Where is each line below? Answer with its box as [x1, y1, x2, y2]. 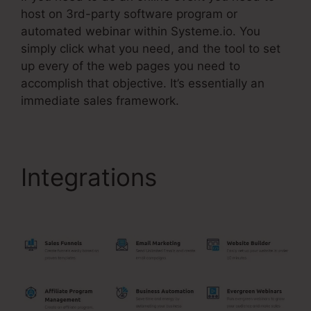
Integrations [21, 162, 164, 192]
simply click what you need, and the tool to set [21, 41, 280, 56]
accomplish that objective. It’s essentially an [21, 76, 264, 90]
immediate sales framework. [21, 93, 179, 108]
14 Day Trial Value [21, 191, 222, 221]
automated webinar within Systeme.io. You [21, 24, 260, 38]
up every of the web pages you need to [21, 58, 240, 73]
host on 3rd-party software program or [21, 6, 237, 21]
